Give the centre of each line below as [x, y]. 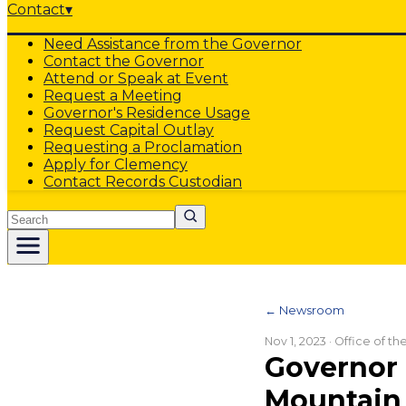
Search [32, 213]
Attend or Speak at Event [136, 78]
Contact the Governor [124, 61]
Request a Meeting [113, 96]
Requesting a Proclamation [143, 147]
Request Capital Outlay [129, 130]
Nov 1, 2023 [295, 341]
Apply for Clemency [116, 164]
